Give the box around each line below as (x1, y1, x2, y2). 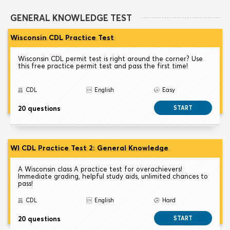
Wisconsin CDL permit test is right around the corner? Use (18, 54, 203, 63)
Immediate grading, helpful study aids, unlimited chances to (18, 172, 208, 181)
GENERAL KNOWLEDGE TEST (10, 12, 132, 24)
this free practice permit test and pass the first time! (18, 62, 188, 70)
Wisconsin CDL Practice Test (10, 33, 114, 43)
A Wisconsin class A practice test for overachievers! (18, 165, 182, 174)
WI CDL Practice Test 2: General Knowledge (10, 143, 168, 153)
